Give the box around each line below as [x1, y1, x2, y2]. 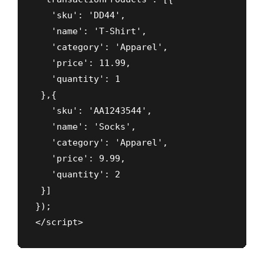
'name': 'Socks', [35, 121, 136, 132]
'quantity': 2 [35, 169, 120, 180]
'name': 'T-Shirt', [35, 25, 147, 37]
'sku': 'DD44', [35, 9, 126, 21]
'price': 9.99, [35, 153, 126, 164]
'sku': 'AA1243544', [35, 105, 152, 116]
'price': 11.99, [35, 57, 131, 68]
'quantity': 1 [35, 73, 120, 84]
